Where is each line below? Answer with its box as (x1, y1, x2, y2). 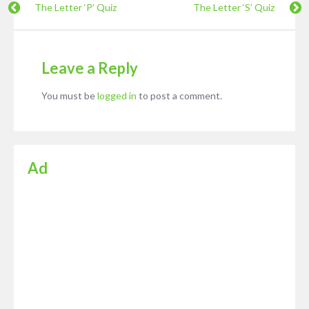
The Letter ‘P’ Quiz (34, 1, 117, 14)
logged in (97, 90, 137, 102)
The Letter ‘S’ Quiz (193, 1, 275, 14)
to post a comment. (137, 90, 222, 102)
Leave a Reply (41, 59, 138, 78)
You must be (41, 90, 97, 102)
